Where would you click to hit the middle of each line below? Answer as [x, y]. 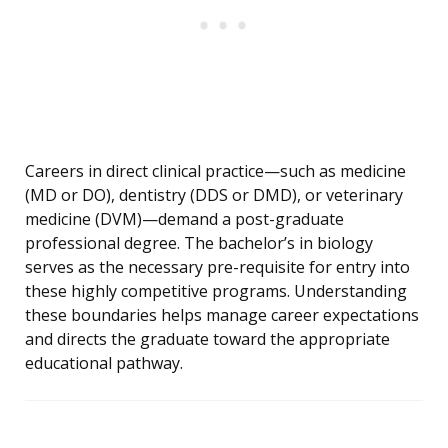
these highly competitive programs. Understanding [216, 291]
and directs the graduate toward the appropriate [207, 339]
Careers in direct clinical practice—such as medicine [215, 171]
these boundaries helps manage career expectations [222, 315]
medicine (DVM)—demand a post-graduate [184, 219]
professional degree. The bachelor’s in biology [199, 243]
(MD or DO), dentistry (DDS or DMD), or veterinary [214, 195]
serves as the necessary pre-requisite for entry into [217, 267]
